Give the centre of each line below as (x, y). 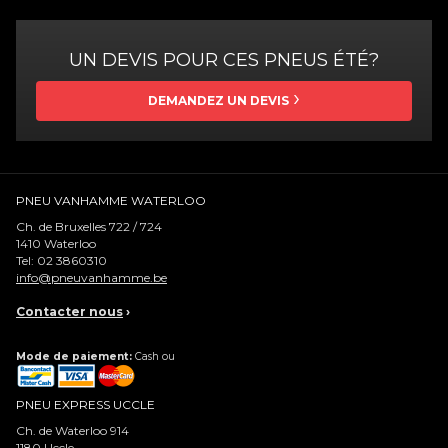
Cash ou (153, 356)
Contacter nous (69, 311)
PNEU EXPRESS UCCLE (85, 404)
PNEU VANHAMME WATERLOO (111, 200)
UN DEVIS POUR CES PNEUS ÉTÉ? (224, 60)
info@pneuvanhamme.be (91, 277)
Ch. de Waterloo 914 (72, 430)
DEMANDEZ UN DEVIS (218, 100)
